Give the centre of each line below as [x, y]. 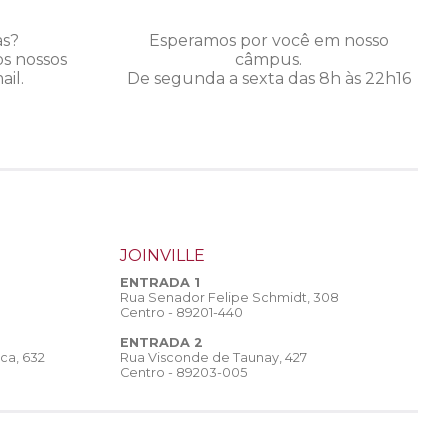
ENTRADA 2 [161, 343]
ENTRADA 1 [160, 283]
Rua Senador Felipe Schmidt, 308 [229, 298]
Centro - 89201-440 [181, 313]
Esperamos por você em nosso [268, 41]
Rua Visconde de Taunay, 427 [213, 358]
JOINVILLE [162, 256]
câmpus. [269, 60]
